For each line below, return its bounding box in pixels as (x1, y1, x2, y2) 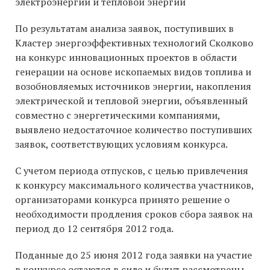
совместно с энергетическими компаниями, (15, 108, 220, 122)
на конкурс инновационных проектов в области (15, 51, 237, 64)
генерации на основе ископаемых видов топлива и (15, 65, 251, 79)
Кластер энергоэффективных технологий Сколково (15, 36, 253, 50)
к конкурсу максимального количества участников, (15, 178, 254, 192)
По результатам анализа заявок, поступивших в (15, 22, 234, 36)
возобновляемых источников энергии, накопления (15, 80, 251, 93)
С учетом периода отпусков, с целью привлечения (15, 164, 248, 178)
